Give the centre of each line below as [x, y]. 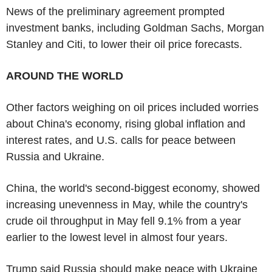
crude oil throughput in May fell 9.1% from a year [124, 221]
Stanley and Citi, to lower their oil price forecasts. [124, 44]
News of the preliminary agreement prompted [115, 11]
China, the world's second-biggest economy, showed [133, 188]
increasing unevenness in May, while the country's [127, 204]
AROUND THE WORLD [65, 76]
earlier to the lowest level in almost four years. [117, 237]
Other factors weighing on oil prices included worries [132, 107]
